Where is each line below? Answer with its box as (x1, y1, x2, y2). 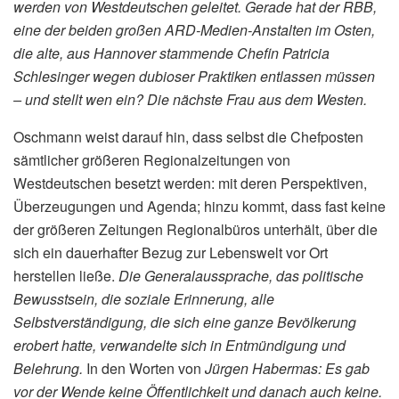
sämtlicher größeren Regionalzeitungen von (13, 150, 290, 171)
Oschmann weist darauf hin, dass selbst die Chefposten (13, 126, 363, 148)
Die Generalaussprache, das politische (118, 265, 363, 287)
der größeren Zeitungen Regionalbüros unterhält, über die (13, 219, 378, 240)
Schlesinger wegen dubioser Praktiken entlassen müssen (13, 66, 375, 87)
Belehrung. (13, 358, 86, 379)
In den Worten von (86, 358, 205, 379)
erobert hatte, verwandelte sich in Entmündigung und (13, 335, 346, 356)
